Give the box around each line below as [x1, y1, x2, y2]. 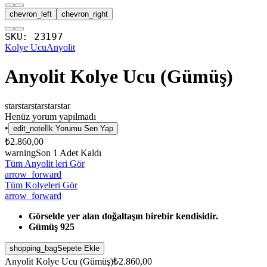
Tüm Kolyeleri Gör [5, 179, 77, 190]
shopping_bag [10, 243, 57, 253]
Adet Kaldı [58, 147, 101, 158]
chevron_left [10, 10, 52, 18]
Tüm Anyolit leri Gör [5, 158, 85, 169]
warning [5, 147, 36, 158]
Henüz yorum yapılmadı [5, 111, 96, 122]
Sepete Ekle [57, 243, 100, 253]
